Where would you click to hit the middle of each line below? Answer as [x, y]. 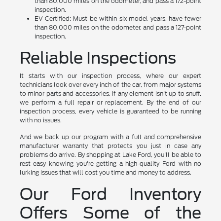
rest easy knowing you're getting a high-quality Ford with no [110, 164]
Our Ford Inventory [110, 194]
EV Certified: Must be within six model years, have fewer [118, 19]
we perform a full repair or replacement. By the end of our [110, 103]
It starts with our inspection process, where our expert [110, 76]
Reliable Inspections [98, 58]
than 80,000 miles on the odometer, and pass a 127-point [118, 28]
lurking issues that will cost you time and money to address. [105, 173]
